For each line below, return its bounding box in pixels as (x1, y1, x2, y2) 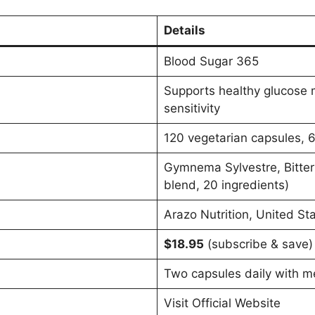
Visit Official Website (163, 295, 281, 310)
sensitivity (163, 101, 220, 115)
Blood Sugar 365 (163, 53, 259, 68)
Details (163, 22, 205, 37)
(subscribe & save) (203, 236, 313, 251)
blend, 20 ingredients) (163, 177, 289, 192)
